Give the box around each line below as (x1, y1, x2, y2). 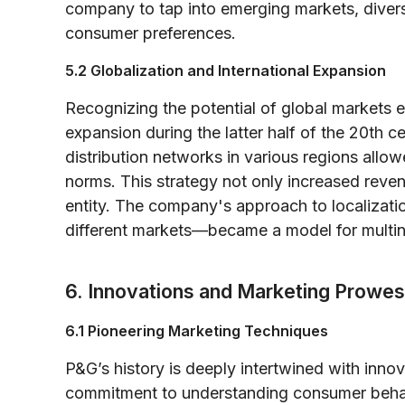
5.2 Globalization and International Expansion (65, 61, 386, 80)
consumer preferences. (65, 23, 236, 42)
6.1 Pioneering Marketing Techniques (65, 321, 328, 340)
